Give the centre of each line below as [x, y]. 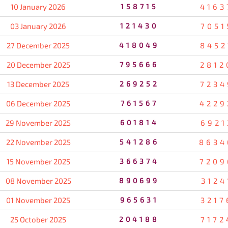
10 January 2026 [38, 7]
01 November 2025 [38, 200]
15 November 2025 [38, 162]
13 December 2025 [38, 84]
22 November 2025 [38, 142]
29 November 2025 [38, 123]
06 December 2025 [38, 104]
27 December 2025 [38, 46]
